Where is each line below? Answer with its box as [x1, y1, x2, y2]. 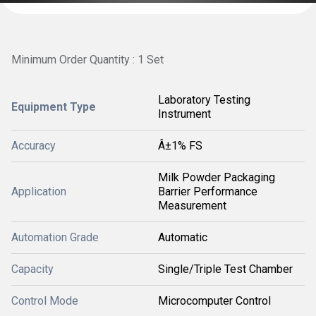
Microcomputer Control [158, 294, 271, 308]
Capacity [11, 262, 54, 276]
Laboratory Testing [158, 93, 250, 107]
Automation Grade [11, 231, 99, 245]
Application [11, 185, 66, 199]
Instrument [158, 107, 211, 121]
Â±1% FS [158, 139, 202, 153]
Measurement [158, 199, 226, 213]
